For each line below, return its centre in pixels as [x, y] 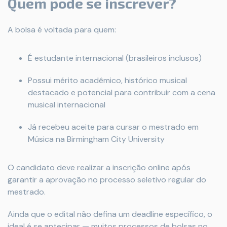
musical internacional [67, 105]
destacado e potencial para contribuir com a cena [122, 92]
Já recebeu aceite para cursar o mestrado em [113, 127]
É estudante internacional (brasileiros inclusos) [115, 58]
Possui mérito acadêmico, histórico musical [107, 80]
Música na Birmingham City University [96, 139]
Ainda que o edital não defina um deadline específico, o [110, 214]
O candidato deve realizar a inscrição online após [99, 167]
